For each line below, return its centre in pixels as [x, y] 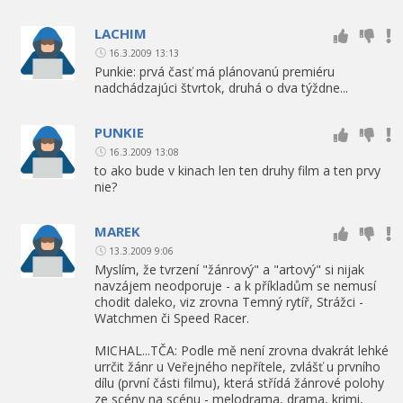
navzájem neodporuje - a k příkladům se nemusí [235, 285]
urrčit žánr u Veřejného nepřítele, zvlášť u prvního [237, 366]
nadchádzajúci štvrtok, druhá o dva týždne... [221, 87]
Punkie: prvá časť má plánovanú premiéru [215, 71]
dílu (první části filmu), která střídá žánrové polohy [239, 382]
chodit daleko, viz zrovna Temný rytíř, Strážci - [229, 301]
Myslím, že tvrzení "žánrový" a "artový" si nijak [229, 269]
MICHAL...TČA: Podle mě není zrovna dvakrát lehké [242, 350]
